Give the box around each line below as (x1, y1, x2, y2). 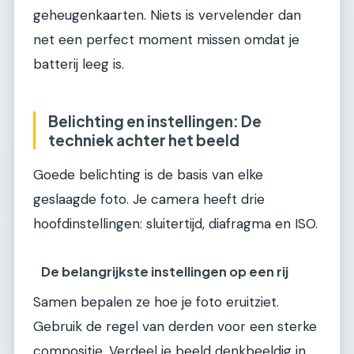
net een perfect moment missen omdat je (33, 30, 299, 48)
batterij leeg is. (33, 55, 124, 73)
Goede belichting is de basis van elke (33, 166, 263, 184)
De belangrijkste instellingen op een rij (41, 262, 289, 280)
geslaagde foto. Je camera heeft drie (33, 190, 265, 209)
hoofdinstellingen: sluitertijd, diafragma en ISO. (33, 215, 318, 233)
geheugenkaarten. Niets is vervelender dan (33, 6, 301, 24)
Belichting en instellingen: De (48, 111, 262, 130)
